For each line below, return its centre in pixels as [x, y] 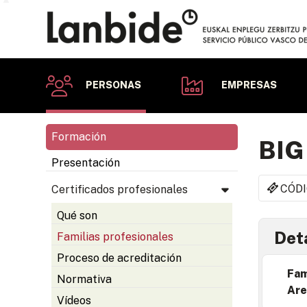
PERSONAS [114, 85]
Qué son [77, 216]
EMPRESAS [249, 85]
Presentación [86, 163]
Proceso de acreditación [119, 258]
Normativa [84, 279]
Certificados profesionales [120, 189]
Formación [79, 137]
